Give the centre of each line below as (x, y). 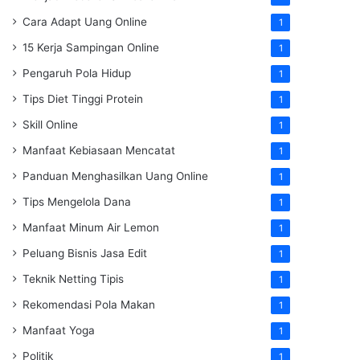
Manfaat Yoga (59, 330)
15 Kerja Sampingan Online (91, 47)
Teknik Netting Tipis (73, 279)
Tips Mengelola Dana (77, 202)
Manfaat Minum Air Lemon (91, 227)
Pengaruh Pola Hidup (77, 73)
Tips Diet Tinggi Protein (83, 99)
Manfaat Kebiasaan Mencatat (99, 150)
